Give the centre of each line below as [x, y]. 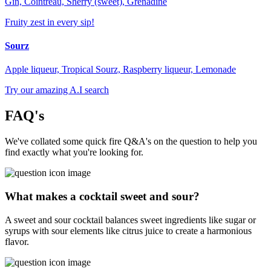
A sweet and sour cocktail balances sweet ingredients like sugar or [130, 220]
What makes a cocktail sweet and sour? [102, 196]
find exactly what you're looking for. [74, 152]
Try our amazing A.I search [57, 90]
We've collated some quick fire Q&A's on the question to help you [131, 142]
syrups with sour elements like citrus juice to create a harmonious [128, 230]
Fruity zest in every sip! [50, 22]
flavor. [17, 241]
